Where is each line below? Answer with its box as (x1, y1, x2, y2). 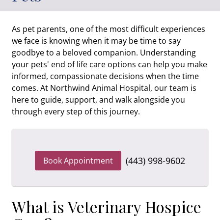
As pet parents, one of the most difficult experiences (12, 23, 205, 34)
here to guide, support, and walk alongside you (12, 94, 185, 105)
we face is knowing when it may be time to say (12, 35, 181, 46)
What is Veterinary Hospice (12, 195, 201, 217)
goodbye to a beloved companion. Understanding (12, 47, 196, 58)
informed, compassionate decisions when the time (12, 70, 199, 82)
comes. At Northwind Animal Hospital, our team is (12, 82, 196, 93)
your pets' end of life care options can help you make (12, 58, 207, 70)
